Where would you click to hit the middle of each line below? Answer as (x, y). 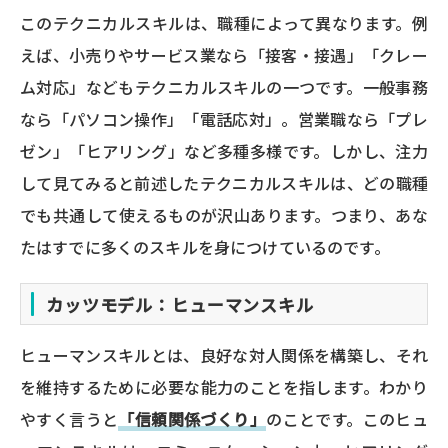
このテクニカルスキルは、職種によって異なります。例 (224, 23)
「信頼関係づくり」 (192, 418)
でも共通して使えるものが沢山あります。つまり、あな (224, 215)
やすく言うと (69, 418)
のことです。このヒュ (347, 418)
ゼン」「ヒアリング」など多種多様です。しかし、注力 (224, 151)
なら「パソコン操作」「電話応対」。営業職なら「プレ (224, 119)
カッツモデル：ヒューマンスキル (180, 304)
